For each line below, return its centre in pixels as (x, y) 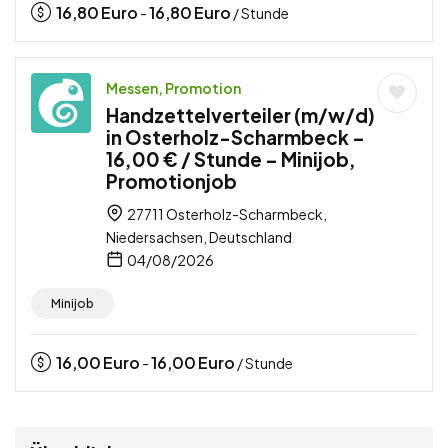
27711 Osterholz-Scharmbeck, (226, 213)
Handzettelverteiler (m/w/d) (240, 114)
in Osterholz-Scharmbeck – (235, 136)
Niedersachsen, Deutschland (199, 236)
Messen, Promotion (173, 87)
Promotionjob (171, 180)
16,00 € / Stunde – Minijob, (231, 158)
